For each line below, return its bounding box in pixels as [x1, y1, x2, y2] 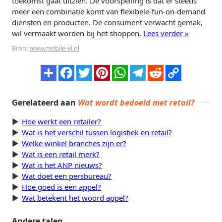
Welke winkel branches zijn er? [22, 138, 126, 149]
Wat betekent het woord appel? [22, 193, 128, 203]
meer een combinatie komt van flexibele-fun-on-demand [12, 6, 205, 17]
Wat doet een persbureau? [22, 171, 111, 181]
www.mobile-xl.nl [29, 44, 79, 53]
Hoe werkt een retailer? [22, 116, 101, 127]
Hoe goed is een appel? [22, 182, 101, 192]
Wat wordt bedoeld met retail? [78, 97, 194, 109]
